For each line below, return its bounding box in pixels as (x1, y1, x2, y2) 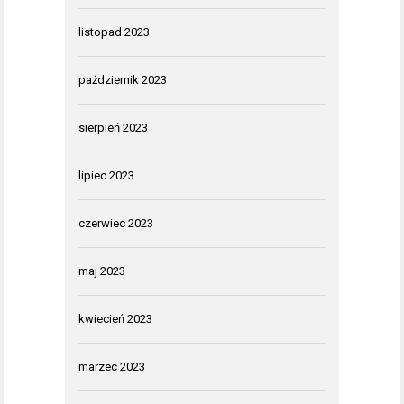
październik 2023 (78, 73, 167, 87)
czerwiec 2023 (78, 216, 153, 231)
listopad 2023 (78, 25, 150, 40)
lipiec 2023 (78, 169, 134, 183)
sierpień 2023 (78, 121, 148, 135)
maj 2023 (78, 264, 125, 279)
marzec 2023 (78, 360, 145, 374)
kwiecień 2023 (78, 312, 152, 326)
